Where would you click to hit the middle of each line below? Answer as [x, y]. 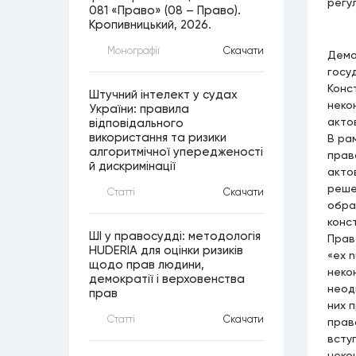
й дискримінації [132, 166]
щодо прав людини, [147, 265]
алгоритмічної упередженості [176, 152]
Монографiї [133, 50]
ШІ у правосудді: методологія [175, 236]
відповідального [136, 123]
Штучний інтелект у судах [163, 95]
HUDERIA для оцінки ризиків [166, 250]
